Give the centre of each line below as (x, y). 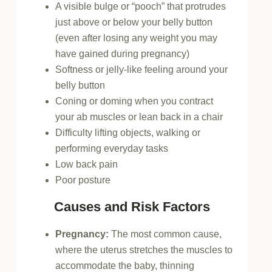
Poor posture (83, 180)
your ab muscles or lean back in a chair (139, 117)
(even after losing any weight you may (137, 38)
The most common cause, (165, 234)
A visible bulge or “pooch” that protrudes (141, 6)
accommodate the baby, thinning (125, 265)
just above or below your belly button (134, 22)
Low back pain (87, 164)
